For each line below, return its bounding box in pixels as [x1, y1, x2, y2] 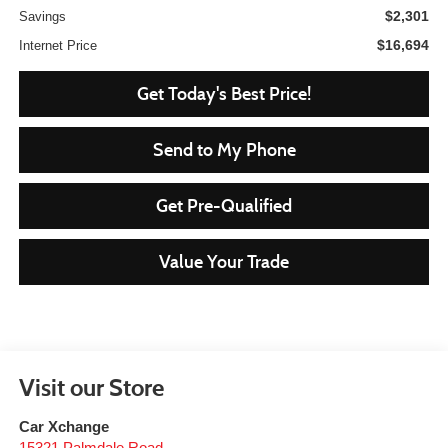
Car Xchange [18, 418, 109, 435]
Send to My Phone [152, 139, 296, 162]
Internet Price [18, 38, 97, 54]
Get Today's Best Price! [137, 83, 311, 106]
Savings [18, 9, 66, 25]
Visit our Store [18, 372, 164, 402]
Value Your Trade [159, 251, 289, 274]
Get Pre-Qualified [156, 195, 292, 218]
